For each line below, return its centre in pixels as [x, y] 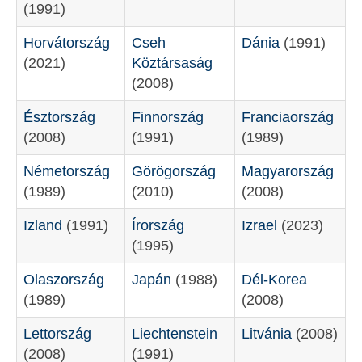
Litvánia [267, 334]
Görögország [174, 171]
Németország [67, 171]
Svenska [108, 55]
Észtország [59, 117]
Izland [43, 225]
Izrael [259, 225]
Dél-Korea [274, 280]
